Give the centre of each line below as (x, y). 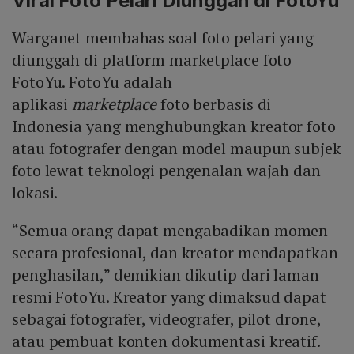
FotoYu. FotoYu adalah (92, 81)
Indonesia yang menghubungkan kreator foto (174, 126)
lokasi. (35, 192)
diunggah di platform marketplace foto (152, 59)
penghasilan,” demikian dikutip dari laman (166, 274)
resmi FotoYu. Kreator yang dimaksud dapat (169, 296)
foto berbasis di (214, 104)
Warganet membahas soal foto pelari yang (163, 37)
